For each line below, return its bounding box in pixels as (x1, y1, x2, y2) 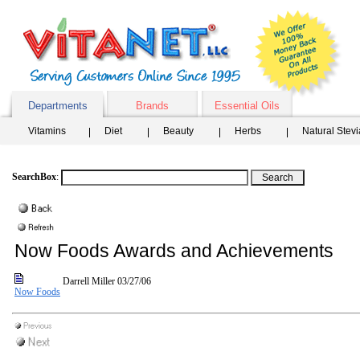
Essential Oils (215, 100, 280, 112)
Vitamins (28, 125, 66, 137)
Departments (27, 100, 88, 112)
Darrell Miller (63, 276, 115, 287)
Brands (136, 100, 169, 112)
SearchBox (12, 171, 56, 182)
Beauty (163, 125, 194, 137)
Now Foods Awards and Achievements (14, 240, 333, 261)
